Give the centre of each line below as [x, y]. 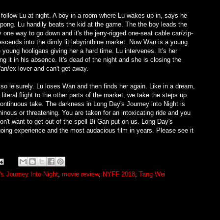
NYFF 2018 [119, 174]
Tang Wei [152, 174]
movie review [80, 174]
